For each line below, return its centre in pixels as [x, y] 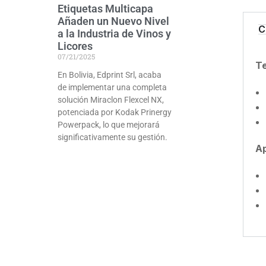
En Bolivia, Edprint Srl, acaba [110, 75]
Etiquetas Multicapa [105, 9]
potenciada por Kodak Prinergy [115, 113]
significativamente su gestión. [113, 137]
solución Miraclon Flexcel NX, [111, 100]
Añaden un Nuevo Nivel [113, 21]
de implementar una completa [112, 88]
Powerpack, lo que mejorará [109, 125]
